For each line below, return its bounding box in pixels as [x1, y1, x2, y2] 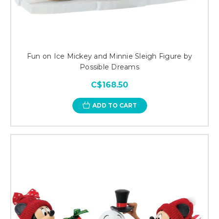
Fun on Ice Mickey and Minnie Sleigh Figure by [26, 51, 193, 61]
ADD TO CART [92, 101, 137, 109]
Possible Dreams [80, 62, 139, 71]
